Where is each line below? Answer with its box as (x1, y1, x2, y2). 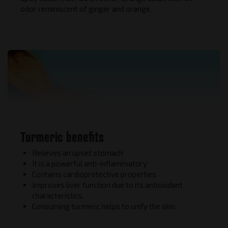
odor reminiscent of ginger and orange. (20, 4, 152, 14)
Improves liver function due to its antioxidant (32, 180, 183, 189)
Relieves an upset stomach (32, 148, 123, 157)
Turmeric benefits (20, 128, 104, 145)
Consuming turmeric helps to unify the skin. (32, 201, 177, 211)
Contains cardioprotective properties (32, 169, 156, 179)
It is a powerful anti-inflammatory (32, 158, 147, 168)
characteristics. (32, 190, 84, 200)
